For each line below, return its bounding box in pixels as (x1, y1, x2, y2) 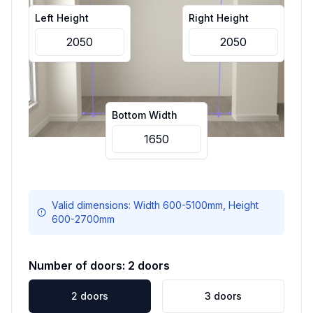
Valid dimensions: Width (52, 199, 163, 211)
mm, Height (208, 199, 259, 211)
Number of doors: (29, 259, 128, 272)
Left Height (35, 12, 89, 24)
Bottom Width (112, 109, 177, 121)
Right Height (189, 12, 249, 24)
